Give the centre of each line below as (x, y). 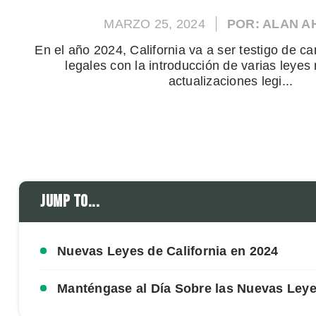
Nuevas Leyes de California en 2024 (168, 251)
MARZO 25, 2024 (154, 24)
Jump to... (70, 201)
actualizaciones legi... (231, 81)
